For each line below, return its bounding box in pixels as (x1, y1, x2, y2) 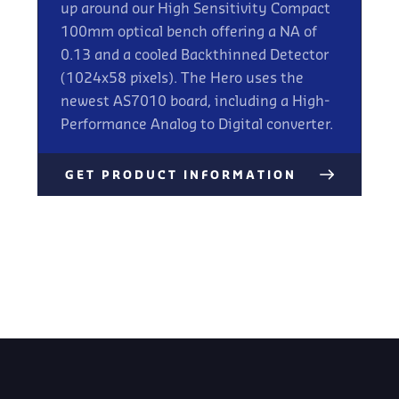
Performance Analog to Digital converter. (61, 118, 334, 133)
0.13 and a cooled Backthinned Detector (61, 49, 330, 63)
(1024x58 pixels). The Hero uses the (61, 72, 305, 86)
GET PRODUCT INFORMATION (65, 170, 297, 182)
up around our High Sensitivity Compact (61, 3, 331, 17)
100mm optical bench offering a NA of (61, 26, 318, 40)
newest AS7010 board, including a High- (61, 95, 331, 110)
